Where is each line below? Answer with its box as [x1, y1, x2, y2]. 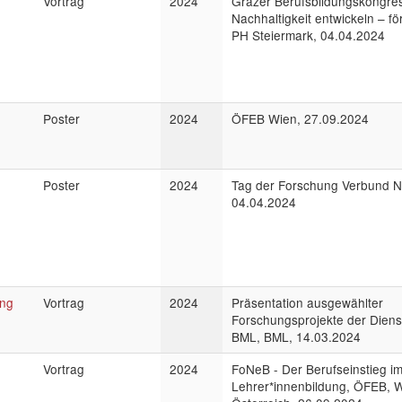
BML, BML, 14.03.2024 [232, 328, 361, 345]
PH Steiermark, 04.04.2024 [232, 26, 385, 44]
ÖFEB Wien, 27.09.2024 [232, 109, 369, 127]
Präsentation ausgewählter [232, 293, 383, 311]
